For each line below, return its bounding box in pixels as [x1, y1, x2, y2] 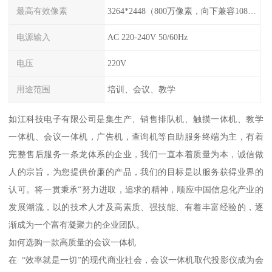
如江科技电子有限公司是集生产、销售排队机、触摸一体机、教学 [8, 114, 263, 124]
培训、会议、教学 [107, 84, 175, 94]
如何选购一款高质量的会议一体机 [8, 237, 137, 247]
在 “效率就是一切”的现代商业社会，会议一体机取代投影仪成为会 [8, 254, 263, 265]
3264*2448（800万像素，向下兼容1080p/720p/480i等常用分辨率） [247, 6, 256, 16]
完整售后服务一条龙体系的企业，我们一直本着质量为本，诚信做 [8, 149, 263, 159]
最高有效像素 [16, 6, 68, 16]
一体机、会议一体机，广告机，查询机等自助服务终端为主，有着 [8, 131, 263, 141]
